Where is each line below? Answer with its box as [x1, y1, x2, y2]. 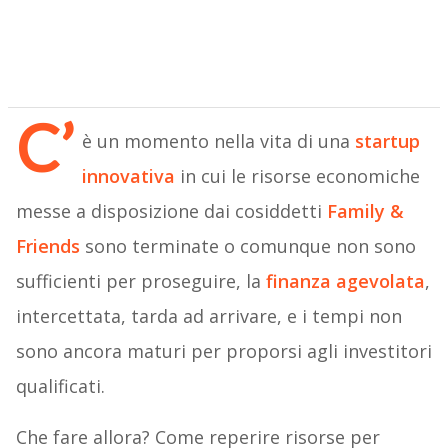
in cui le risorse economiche [174, 164, 420, 189]
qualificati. [15, 374, 105, 399]
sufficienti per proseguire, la [15, 269, 266, 294]
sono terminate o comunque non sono [79, 234, 416, 259]
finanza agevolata [265, 269, 425, 294]
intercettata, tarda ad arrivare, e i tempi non [15, 304, 402, 329]
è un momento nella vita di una [81, 129, 350, 154]
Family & [326, 199, 404, 224]
